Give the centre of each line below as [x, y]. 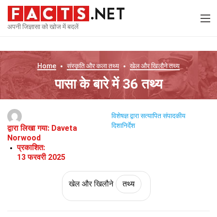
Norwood [24, 138]
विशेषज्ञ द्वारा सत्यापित [136, 116]
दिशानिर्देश [123, 126]
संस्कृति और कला [87, 66]
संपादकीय [174, 116]
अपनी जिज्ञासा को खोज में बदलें [43, 26]
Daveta [64, 128]
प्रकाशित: [31, 147]
